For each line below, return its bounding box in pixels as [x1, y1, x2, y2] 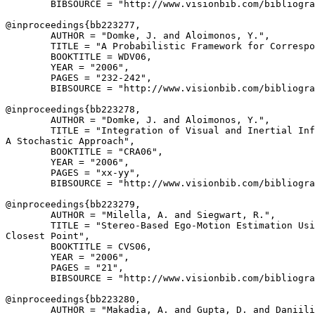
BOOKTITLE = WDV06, [6, 51, 152, 62]
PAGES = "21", [6, 262, 124, 273]
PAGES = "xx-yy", [6, 167, 141, 178]
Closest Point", [6, 231, 90, 241]
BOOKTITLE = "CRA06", [6, 146, 163, 157]
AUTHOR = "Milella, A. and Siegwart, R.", [6, 210, 276, 220]
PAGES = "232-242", [6, 72, 152, 83]
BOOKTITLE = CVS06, [6, 241, 152, 252]
